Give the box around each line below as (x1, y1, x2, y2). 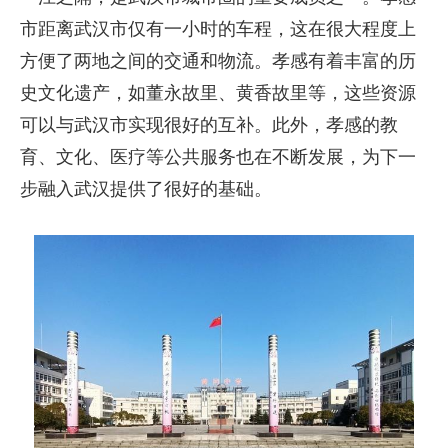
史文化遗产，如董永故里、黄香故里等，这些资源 (20, 82, 416, 103)
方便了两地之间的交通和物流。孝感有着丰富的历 (20, 50, 416, 71)
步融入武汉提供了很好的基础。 (20, 178, 272, 199)
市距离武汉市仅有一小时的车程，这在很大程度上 (20, 18, 416, 39)
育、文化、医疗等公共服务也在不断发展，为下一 (20, 146, 416, 167)
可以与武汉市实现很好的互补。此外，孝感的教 (20, 114, 398, 135)
